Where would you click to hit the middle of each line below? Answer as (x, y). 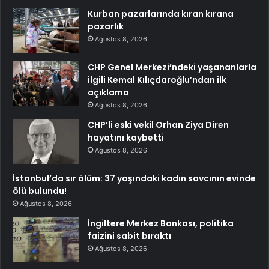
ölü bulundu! (40, 191)
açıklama (108, 93)
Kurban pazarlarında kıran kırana (161, 14)
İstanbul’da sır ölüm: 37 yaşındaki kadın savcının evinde (134, 179)
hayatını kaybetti (126, 138)
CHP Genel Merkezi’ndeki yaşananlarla (172, 68)
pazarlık (106, 27)
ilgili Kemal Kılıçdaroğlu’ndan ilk (157, 80)
